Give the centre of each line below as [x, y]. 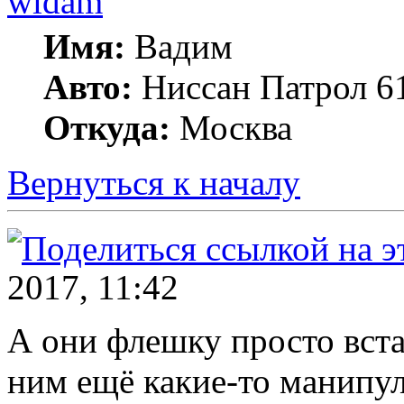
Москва [231, 127]
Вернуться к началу [154, 182]
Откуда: [107, 127]
